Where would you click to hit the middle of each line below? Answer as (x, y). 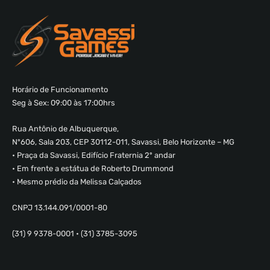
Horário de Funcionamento (60, 90)
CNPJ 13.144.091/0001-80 (60, 208)
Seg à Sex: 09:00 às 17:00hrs (64, 103)
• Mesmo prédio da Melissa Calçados (77, 182)
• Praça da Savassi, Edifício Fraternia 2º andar (94, 155)
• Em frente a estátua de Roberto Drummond (93, 169)
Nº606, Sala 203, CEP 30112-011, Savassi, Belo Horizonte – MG (123, 142)
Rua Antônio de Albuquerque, (65, 129)
